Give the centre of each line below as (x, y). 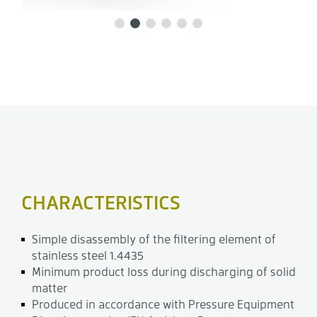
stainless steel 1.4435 (88, 255)
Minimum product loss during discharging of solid (164, 272)
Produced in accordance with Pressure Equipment (163, 304)
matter (50, 288)
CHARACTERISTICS (101, 202)
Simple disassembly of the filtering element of (154, 239)
